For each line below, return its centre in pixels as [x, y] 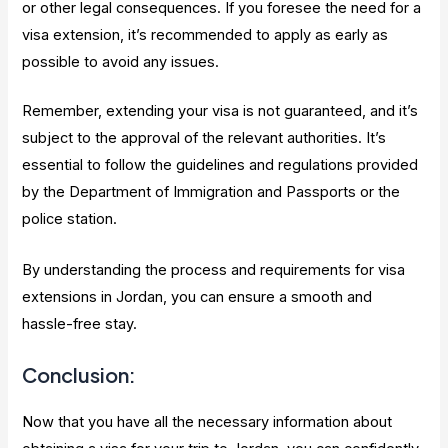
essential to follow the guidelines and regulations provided [220, 165]
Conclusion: [79, 374]
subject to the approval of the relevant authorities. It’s [204, 138]
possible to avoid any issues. [121, 62]
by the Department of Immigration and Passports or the [211, 192]
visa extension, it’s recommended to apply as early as [205, 35]
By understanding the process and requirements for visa [214, 269]
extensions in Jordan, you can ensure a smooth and [197, 296]
